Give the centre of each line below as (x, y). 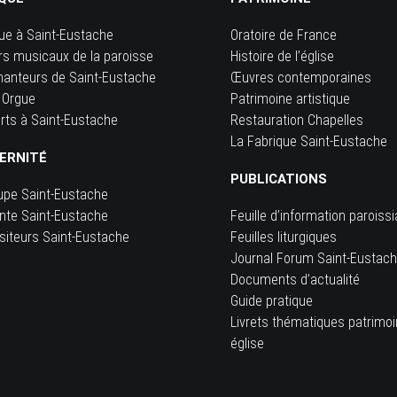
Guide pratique (272, 301)
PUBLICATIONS (279, 179)
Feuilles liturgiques (284, 237)
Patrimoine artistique (290, 99)
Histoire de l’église (282, 56)
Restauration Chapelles (297, 120)
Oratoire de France (284, 35)
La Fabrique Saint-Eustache (309, 141)
